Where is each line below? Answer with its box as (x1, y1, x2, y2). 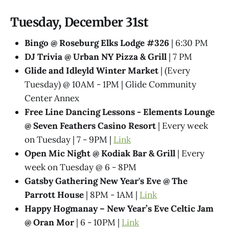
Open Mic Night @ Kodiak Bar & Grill (25, 147, 175, 159)
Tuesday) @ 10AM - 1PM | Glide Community (25, 78, 196, 90)
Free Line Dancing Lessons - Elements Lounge (25, 106, 215, 118)
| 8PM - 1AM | (84, 189, 140, 200)
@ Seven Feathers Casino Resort (25, 120, 156, 131)
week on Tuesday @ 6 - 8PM (25, 161, 136, 173)
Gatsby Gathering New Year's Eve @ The (25, 175, 188, 187)
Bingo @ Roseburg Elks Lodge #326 (25, 37, 169, 49)
